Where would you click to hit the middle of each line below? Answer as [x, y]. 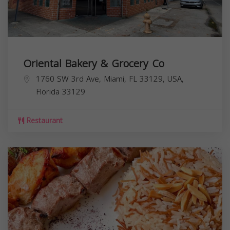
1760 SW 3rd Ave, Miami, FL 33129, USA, [110, 79]
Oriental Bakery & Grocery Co [94, 63]
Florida [48, 92]
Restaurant [43, 121]
